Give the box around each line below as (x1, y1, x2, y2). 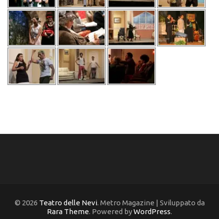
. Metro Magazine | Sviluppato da (97, 198, 205, 207)
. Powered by (89, 207, 133, 216)
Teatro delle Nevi (39, 198, 97, 207)
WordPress (133, 207, 171, 216)
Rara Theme (47, 207, 89, 216)
